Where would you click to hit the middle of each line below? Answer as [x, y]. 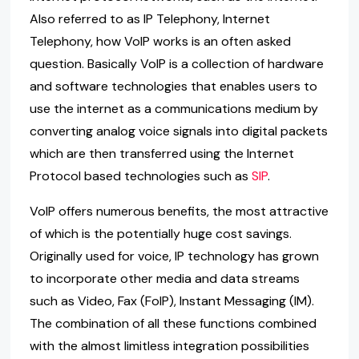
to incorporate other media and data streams [164, 279]
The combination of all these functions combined [173, 324]
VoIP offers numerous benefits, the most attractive [179, 212]
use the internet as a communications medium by [173, 109]
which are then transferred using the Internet [161, 154]
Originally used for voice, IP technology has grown [174, 256]
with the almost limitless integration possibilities [169, 346]
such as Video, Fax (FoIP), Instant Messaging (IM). [171, 301]
